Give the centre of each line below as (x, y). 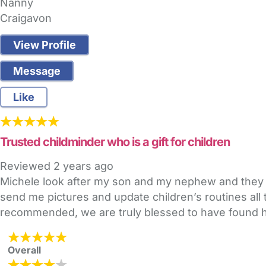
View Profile (45, 45)
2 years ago (83, 166)
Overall (24, 250)
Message (37, 71)
